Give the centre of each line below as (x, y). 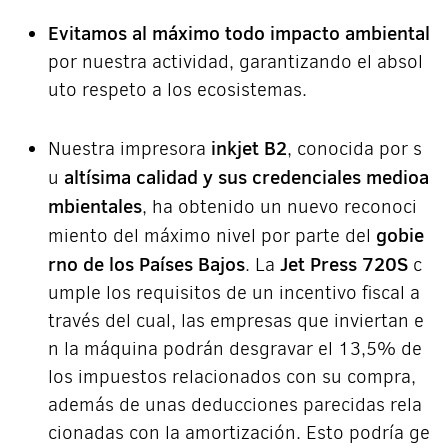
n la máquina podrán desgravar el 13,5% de (234, 348)
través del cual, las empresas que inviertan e (235, 320)
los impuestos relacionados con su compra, (231, 376)
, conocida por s (354, 148)
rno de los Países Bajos (146, 264)
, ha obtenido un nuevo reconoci (279, 206)
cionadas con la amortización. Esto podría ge (238, 432)
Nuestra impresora (129, 148)
